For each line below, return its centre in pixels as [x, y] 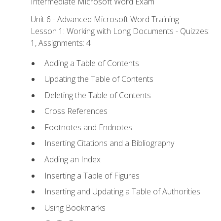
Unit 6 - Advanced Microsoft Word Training [105, 19]
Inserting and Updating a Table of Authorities [122, 192]
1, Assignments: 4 [61, 43]
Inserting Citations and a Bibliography [109, 143]
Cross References [76, 111]
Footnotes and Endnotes [88, 127]
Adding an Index [72, 159]
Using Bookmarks [75, 207]
